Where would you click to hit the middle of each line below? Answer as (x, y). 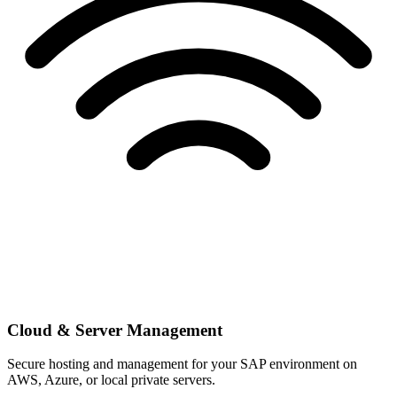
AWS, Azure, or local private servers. (111, 380)
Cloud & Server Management (115, 330)
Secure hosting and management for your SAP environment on (182, 364)
